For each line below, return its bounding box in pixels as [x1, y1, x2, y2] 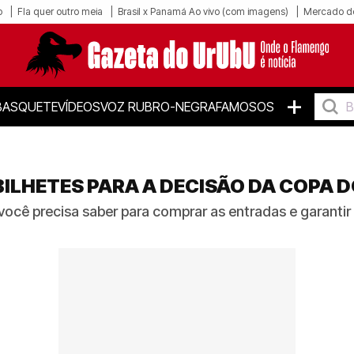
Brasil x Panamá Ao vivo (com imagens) [118, 6, 288, 17]
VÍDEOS [58, 99, 100, 115]
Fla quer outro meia [17, 6, 103, 17]
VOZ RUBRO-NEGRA [100, 99, 216, 115]
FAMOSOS [216, 99, 274, 115]
